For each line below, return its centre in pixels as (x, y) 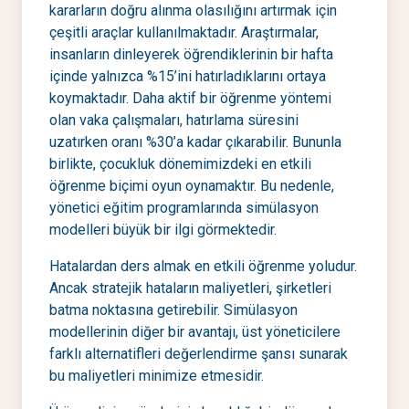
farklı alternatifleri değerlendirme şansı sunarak (199, 354)
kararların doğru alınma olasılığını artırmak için (193, 10)
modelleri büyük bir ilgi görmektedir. (163, 230)
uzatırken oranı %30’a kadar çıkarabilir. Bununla (195, 142)
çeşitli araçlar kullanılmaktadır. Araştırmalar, (184, 32)
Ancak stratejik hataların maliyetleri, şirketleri (190, 288)
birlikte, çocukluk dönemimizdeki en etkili (180, 164)
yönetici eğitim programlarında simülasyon (184, 208)
